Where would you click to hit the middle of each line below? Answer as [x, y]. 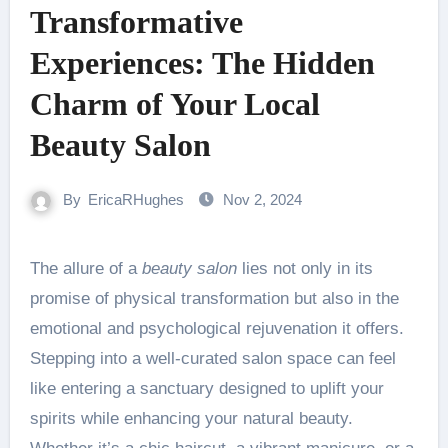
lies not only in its [304, 268]
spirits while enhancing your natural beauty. [191, 418]
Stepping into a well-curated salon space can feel [212, 358]
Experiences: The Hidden [202, 63]
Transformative [136, 22]
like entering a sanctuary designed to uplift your [206, 388]
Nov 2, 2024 [262, 199]
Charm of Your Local [174, 104]
